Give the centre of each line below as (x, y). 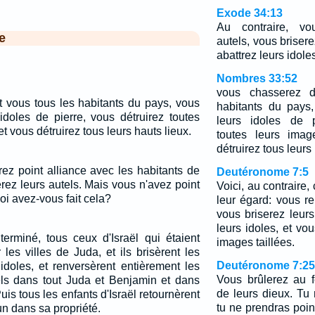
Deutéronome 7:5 (262, 172)
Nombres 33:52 (257, 78)
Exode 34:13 (249, 13)
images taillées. (255, 242)
